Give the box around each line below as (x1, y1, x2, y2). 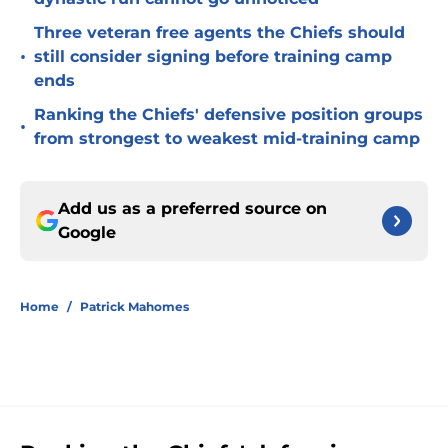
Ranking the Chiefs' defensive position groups (34, 105, 423, 125)
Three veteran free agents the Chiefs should (34, 23, 405, 43)
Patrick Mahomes (80, 299, 189, 315)
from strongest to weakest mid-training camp (34, 129, 420, 149)
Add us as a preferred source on (58, 199, 327, 219)
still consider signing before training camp (34, 47, 392, 67)
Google (58, 223, 116, 243)
